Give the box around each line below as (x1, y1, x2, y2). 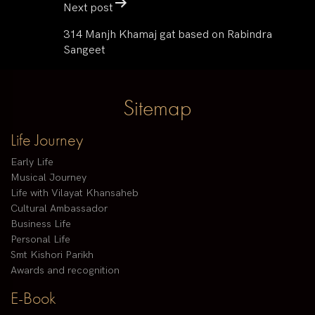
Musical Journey (11, 172, 86, 184)
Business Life (11, 218, 71, 231)
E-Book (11, 287, 56, 309)
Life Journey (11, 129, 83, 151)
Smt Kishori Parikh (11, 249, 94, 262)
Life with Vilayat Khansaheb (11, 187, 139, 200)
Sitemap (123, 94, 192, 123)
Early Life (11, 156, 53, 169)
